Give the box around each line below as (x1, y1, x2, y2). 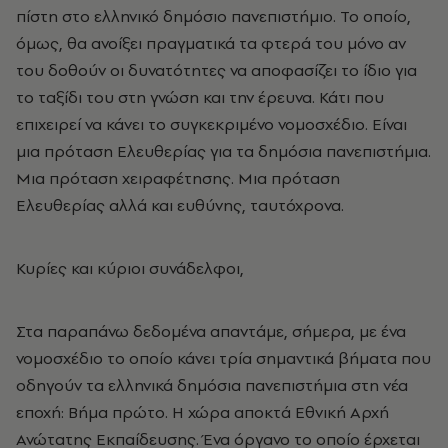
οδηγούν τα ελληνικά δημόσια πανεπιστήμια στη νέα (16, 374, 408, 396)
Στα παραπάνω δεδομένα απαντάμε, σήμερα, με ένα (16, 320, 406, 342)
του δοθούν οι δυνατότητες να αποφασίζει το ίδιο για (16, 59, 417, 81)
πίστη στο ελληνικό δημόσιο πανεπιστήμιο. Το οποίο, (16, 5, 411, 27)
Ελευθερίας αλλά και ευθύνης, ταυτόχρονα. (16, 194, 344, 216)
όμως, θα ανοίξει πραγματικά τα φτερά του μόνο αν (16, 32, 406, 54)
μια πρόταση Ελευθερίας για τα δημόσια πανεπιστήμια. (16, 140, 431, 162)
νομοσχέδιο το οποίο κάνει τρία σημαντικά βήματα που (16, 347, 431, 369)
